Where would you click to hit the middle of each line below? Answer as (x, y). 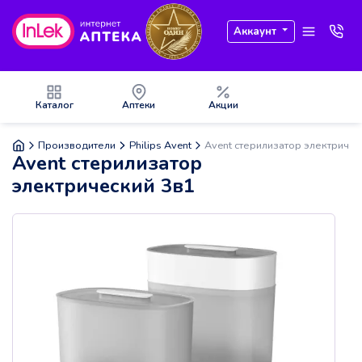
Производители (77, 145)
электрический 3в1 (103, 186)
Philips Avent (160, 145)
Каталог (54, 105)
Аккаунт (255, 31)
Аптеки (139, 105)
